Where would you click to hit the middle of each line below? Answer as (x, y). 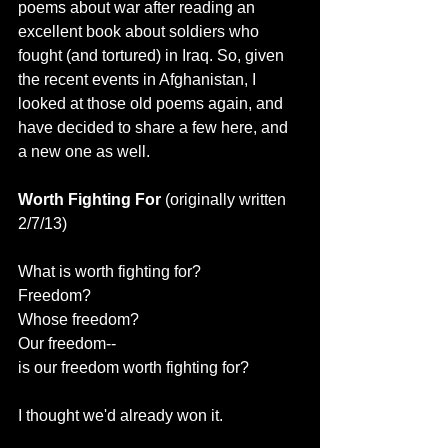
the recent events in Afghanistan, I (139, 79)
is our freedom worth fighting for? (133, 367)
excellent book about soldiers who (140, 31)
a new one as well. (84, 151)
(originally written (227, 199)
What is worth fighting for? (109, 271)
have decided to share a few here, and (155, 127)
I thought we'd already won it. (120, 415)
